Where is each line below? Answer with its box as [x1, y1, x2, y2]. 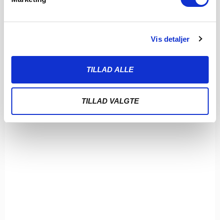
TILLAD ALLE [86, 65, 134, 74]
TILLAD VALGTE [81, 96, 139, 105]
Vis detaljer [151, 34, 190, 43]
